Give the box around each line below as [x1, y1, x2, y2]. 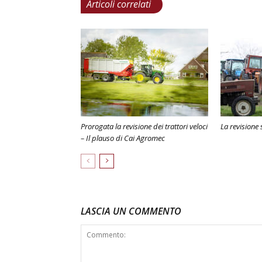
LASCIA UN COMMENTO [81, 205, 181, 218]
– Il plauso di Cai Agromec [81, 133, 165, 143]
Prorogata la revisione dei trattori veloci [81, 121, 208, 132]
